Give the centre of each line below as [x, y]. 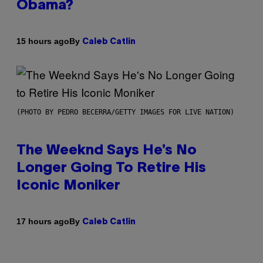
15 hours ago [43, 41]
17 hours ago [43, 222]
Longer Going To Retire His [111, 168]
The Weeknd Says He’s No [107, 151]
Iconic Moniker [68, 186]
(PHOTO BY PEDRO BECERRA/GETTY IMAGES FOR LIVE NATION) [125, 112]
